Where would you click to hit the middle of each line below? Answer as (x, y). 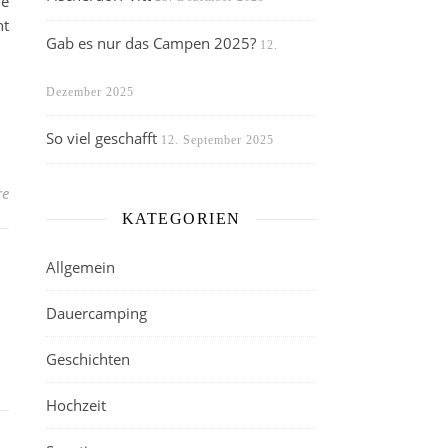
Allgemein (80, 267)
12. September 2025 (217, 140)
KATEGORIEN (181, 218)
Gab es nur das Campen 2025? (151, 43)
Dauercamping (96, 313)
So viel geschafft (101, 138)
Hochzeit (76, 405)
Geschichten (88, 359)
